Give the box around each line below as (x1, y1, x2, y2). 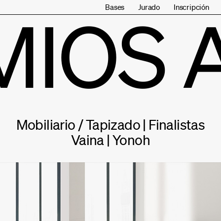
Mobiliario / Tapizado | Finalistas (16, 116, 205, 133)
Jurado (138, 2, 160, 12)
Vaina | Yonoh (71, 131, 150, 148)
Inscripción (173, 2, 209, 12)
